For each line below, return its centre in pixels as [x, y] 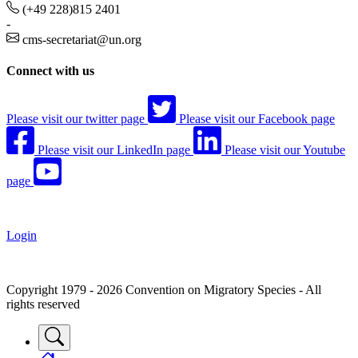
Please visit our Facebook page [257, 119]
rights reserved [43, 304]
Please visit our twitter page [76, 119]
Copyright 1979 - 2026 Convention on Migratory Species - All [164, 290]
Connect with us [50, 70]
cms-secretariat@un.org [82, 39]
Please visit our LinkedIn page [114, 150]
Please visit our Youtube [285, 150]
